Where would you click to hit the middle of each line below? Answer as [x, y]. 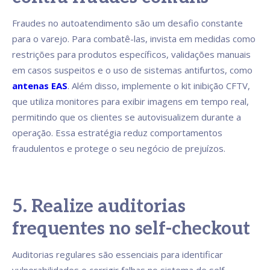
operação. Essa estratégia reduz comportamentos [117, 133]
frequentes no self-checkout [131, 229]
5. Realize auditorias [99, 207]
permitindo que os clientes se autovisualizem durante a [127, 117]
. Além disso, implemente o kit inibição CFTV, [159, 86]
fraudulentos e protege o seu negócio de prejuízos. [119, 149]
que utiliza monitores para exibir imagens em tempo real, [130, 102]
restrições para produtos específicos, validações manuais [131, 55]
